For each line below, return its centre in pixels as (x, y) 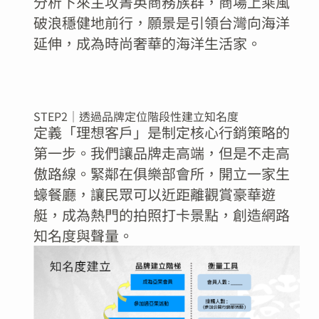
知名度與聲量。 (83, 236)
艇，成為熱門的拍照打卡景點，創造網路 (161, 215)
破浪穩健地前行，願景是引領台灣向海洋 (161, 23)
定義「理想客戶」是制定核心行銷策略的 (161, 132)
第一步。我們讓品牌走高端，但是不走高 (161, 153)
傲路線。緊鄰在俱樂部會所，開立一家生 (161, 174)
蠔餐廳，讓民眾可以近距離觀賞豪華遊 (154, 194)
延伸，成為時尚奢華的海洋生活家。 (147, 43)
